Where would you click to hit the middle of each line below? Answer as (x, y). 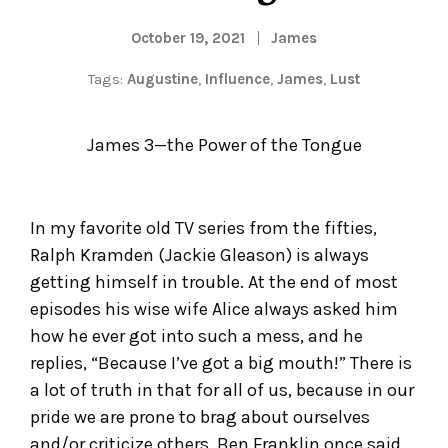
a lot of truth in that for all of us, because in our (222, 390)
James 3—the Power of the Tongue (224, 145)
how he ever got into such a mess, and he (196, 336)
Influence (237, 79)
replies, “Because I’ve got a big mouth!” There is (221, 363)
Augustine (162, 79)
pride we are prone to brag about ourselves (200, 417)
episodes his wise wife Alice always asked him (214, 309)
